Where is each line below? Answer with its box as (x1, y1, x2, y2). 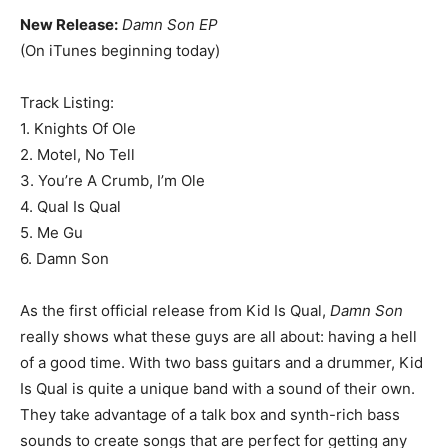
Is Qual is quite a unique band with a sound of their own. (20, 379, 415, 398)
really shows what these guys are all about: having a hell (20, 327, 417, 346)
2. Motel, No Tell (20, 145, 135, 164)
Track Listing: (20, 93, 114, 112)
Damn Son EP (122, 15, 218, 34)
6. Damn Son (20, 249, 109, 268)
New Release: (20, 15, 118, 34)
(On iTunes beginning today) (20, 41, 220, 60)
